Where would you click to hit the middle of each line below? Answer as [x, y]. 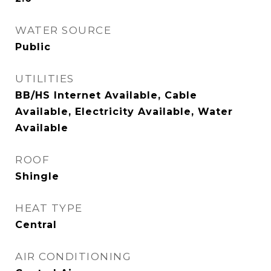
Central [36, 225]
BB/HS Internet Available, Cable [106, 95]
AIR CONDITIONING [73, 256]
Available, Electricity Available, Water [124, 112]
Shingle [37, 176]
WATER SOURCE [63, 30]
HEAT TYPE [49, 208]
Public [33, 47]
